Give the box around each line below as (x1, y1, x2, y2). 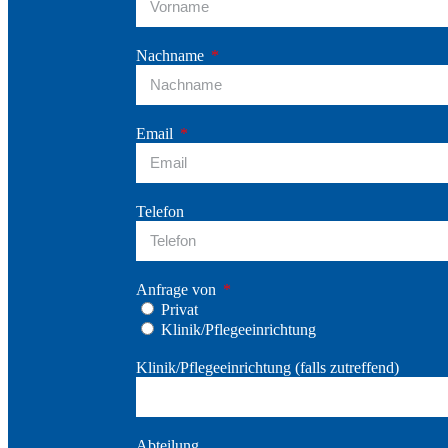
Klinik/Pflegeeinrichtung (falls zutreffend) (136, 358, 399, 376)
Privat (161, 300, 198, 318)
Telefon (136, 202, 184, 220)
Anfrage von (136, 280, 220, 298)
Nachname (136, 46, 208, 64)
